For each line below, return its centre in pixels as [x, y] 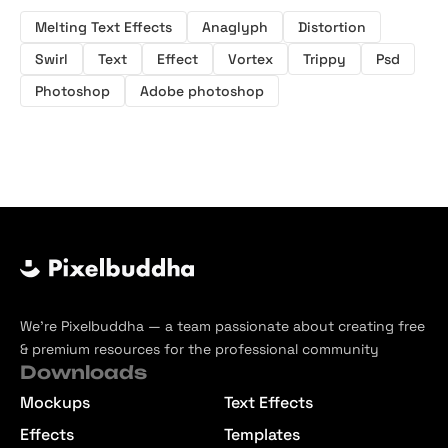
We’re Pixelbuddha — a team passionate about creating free [222, 325]
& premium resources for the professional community [199, 348]
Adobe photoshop [202, 90]
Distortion [332, 26]
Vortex [250, 58]
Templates [262, 434]
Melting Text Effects [103, 26]
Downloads [83, 371]
